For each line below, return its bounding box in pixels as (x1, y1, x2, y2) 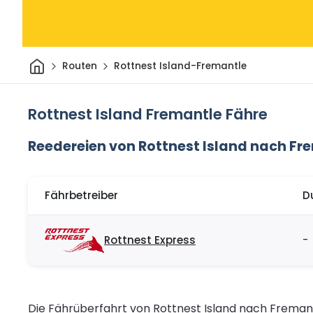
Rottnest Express (104, 233, 196, 248)
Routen (61, 59, 97, 73)
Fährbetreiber (45, 188, 118, 203)
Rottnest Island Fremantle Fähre (28, 103, 268, 125)
